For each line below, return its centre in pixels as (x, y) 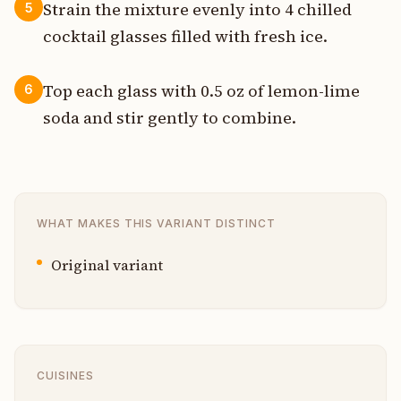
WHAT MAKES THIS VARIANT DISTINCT (156, 223)
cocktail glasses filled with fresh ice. (185, 36)
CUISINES (65, 375)
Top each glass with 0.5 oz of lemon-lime (201, 90)
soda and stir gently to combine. (170, 117)
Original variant (107, 264)
